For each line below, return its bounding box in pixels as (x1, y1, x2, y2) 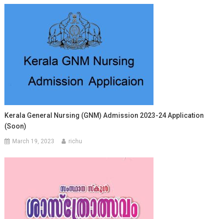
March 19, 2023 (12, 137, 55, 145)
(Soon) (4, 122, 27, 130)
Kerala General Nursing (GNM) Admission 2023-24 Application (4, 111, 204, 119)
